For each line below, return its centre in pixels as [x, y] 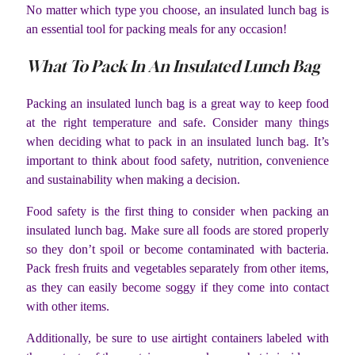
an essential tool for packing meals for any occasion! [157, 29]
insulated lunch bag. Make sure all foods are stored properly [177, 230]
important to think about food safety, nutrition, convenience [177, 160]
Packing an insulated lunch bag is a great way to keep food [177, 103]
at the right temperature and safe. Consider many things [177, 122]
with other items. [68, 306]
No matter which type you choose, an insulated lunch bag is [177, 10]
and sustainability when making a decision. [133, 179]
